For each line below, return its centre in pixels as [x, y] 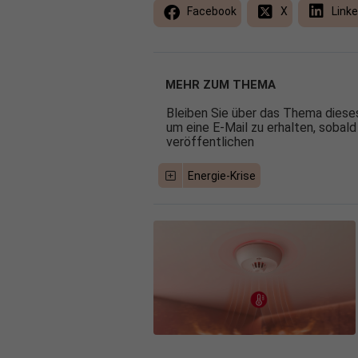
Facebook [211, 12]
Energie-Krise [221, 176]
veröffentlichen [210, 142]
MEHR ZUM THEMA [221, 85]
